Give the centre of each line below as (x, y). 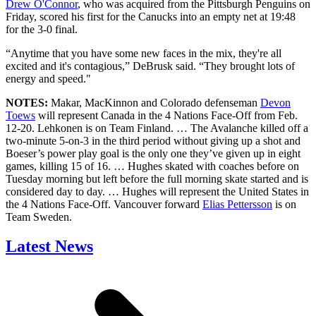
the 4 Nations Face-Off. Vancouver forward (104, 204)
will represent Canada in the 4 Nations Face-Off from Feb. (166, 115)
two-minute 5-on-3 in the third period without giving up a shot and (153, 140)
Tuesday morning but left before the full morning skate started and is (157, 178)
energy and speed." (48, 78)
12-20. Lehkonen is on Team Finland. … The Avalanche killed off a (157, 128)
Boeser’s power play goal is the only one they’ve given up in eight (153, 153)
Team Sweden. (39, 217)
